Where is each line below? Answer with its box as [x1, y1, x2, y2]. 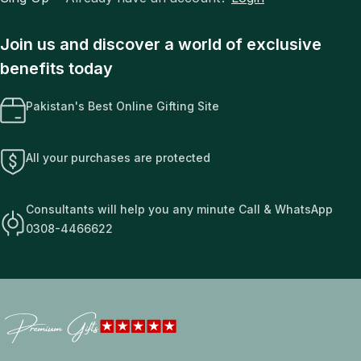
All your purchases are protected [26, 150, 210, 164]
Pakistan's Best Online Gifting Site [26, 98, 219, 113]
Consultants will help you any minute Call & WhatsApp [26, 201, 333, 216]
